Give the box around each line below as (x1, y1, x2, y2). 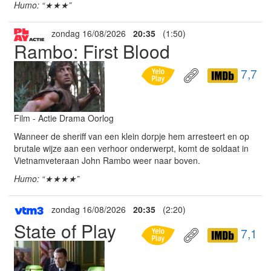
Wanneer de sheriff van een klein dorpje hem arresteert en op (14, 129, 249, 142)
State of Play (14, 218, 116, 244)
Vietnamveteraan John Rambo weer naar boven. (14, 154, 200, 166)
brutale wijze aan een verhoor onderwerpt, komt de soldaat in (14, 142, 249, 154)
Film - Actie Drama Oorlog (14, 111, 114, 124)
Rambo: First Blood (14, 38, 170, 64)
